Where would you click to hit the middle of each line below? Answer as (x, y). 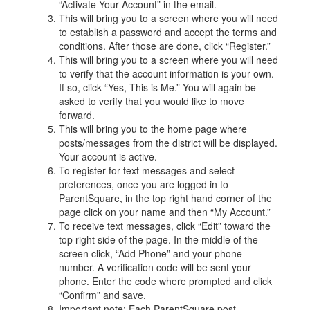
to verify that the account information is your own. (166, 73)
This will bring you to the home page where (153, 129)
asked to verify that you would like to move (152, 101)
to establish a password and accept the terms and (168, 32)
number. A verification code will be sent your (155, 267)
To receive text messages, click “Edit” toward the (165, 226)
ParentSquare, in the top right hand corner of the (165, 198)
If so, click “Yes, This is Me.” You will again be (157, 87)
